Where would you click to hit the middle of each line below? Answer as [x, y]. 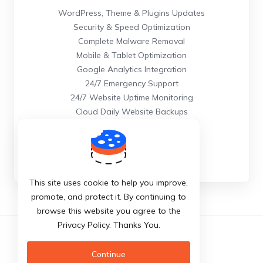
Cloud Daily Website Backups [131, 112]
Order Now [131, 148]
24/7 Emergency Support [131, 83]
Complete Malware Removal [131, 41]
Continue [109, 254]
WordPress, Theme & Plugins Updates [131, 13]
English [137, 238]
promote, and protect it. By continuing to [109, 197]
